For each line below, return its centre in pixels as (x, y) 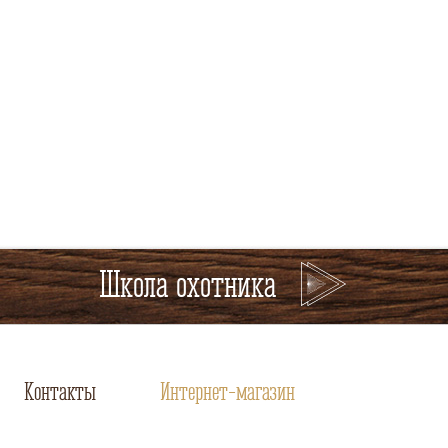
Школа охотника (187, 284)
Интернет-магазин (227, 391)
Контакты (60, 391)
